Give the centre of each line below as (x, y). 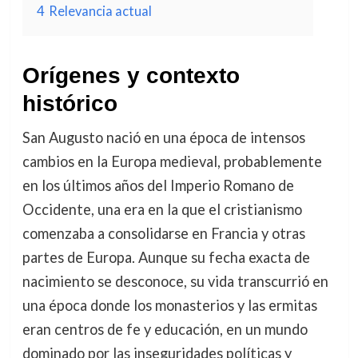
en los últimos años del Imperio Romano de (158, 186)
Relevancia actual (100, 11)
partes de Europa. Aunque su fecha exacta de (166, 258)
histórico (70, 104)
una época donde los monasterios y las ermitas (169, 306)
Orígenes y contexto (131, 76)
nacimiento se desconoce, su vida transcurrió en (175, 282)
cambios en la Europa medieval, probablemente (172, 162)
